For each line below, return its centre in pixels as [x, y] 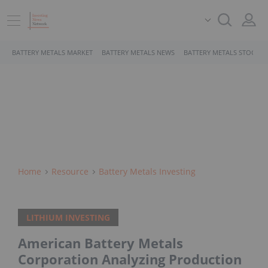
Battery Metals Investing [147, 171]
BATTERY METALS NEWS [138, 52]
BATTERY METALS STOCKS [223, 52]
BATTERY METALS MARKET [52, 52]
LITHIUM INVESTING [68, 218]
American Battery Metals [100, 243]
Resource [70, 171]
